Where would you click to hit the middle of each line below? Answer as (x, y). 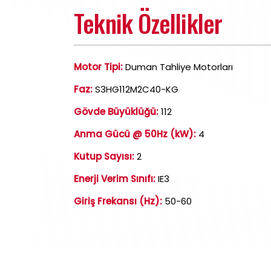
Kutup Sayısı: (104, 156)
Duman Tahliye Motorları (178, 67)
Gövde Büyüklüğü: (116, 112)
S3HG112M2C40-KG (135, 89)
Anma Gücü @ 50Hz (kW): (135, 134)
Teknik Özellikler (148, 23)
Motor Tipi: (98, 67)
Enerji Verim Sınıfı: (115, 179)
